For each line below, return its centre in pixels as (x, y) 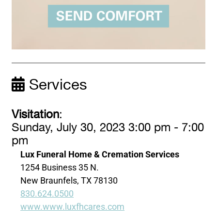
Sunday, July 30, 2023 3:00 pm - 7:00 (108, 128)
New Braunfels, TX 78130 (69, 181)
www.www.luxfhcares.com (73, 207)
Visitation (36, 115)
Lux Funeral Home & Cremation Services (100, 155)
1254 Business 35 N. (60, 168)
